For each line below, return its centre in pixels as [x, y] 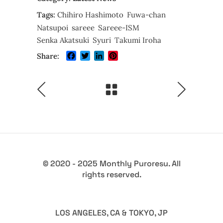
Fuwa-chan [146, 15]
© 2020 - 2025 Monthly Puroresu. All [111, 164]
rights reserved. [111, 175]
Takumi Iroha [138, 40]
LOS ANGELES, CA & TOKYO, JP [111, 213]
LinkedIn [121, 56]
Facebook [94, 56]
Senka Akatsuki [63, 40]
